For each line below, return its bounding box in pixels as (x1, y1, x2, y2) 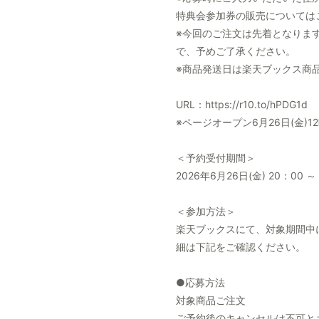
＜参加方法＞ (176, 204, 236, 217)
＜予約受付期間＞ (176, 151, 256, 164)
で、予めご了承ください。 (176, 44, 296, 57)
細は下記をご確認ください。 (176, 240, 305, 253)
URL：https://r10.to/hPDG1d (176, 98, 308, 110)
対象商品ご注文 (176, 293, 246, 306)
